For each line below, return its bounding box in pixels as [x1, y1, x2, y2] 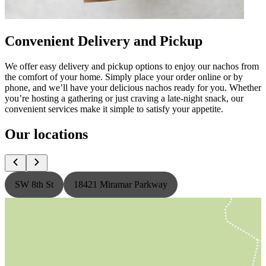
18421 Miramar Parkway [74, 179, 167, 189]
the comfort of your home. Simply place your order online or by [5, 71, 243, 82]
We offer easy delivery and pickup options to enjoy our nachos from [5, 61, 259, 71]
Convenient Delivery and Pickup [5, 33, 202, 49]
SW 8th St [15, 179, 53, 189]
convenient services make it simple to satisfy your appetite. [5, 103, 223, 114]
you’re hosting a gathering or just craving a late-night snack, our [5, 93, 243, 103]
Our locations [5, 126, 88, 142]
